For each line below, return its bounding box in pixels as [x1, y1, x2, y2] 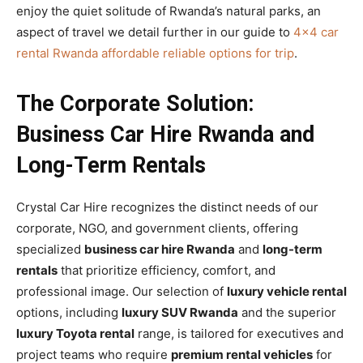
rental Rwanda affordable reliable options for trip [16, 45, 294, 61]
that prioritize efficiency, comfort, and [58, 262, 275, 278]
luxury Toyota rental [16, 325, 135, 341]
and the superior [238, 304, 336, 320]
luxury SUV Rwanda [122, 304, 238, 320]
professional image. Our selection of [16, 283, 227, 299]
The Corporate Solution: [16, 90, 254, 117]
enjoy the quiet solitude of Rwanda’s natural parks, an [16, 2, 321, 19]
